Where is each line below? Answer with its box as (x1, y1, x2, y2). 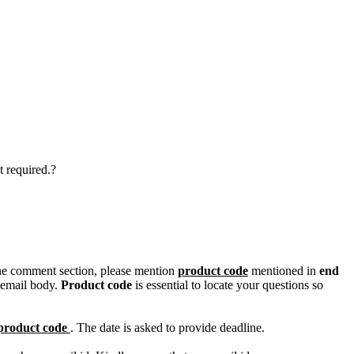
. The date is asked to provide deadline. (70, 321, 265, 334)
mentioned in (248, 264, 319, 277)
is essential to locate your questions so (132, 278, 323, 292)
